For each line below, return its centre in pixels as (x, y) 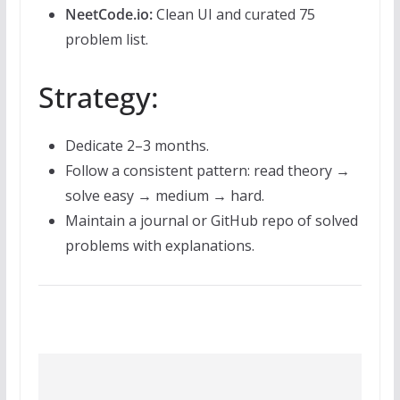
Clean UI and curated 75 (233, 15)
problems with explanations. (159, 246)
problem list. (106, 40)
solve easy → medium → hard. (164, 196)
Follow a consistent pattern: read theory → (207, 171)
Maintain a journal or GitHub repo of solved (211, 221)
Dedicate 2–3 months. (137, 146)
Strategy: (98, 97)
